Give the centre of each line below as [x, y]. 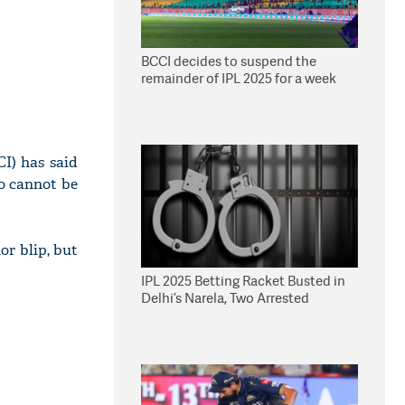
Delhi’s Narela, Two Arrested [225, 298]
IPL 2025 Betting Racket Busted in [243, 281]
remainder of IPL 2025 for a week [239, 78]
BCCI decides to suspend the [229, 61]
